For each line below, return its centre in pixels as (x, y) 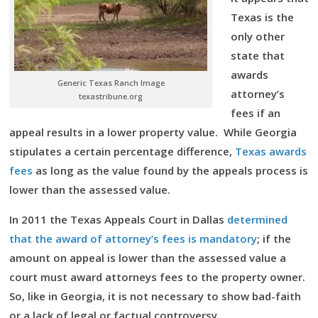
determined (257, 219)
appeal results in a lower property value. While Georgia (153, 132)
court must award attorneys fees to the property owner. (159, 277)
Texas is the (262, 17)
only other (258, 36)
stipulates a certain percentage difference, (122, 151)
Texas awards (271, 151)
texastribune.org (111, 97)
